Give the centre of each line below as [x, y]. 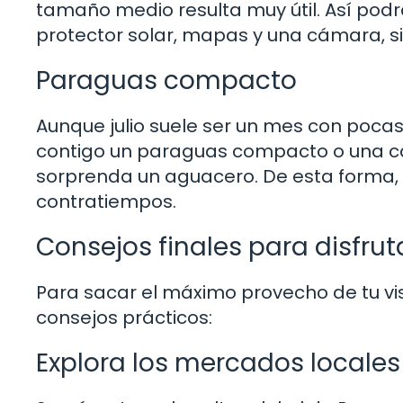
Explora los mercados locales [218, 363]
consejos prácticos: [124, 318]
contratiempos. [106, 201]
